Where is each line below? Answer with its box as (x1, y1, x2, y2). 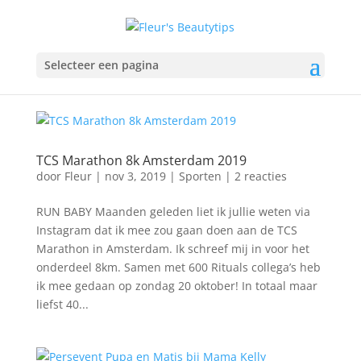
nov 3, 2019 (104, 168, 166, 184)
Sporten (178, 168, 222, 184)
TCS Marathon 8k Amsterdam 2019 (35, 151, 247, 169)
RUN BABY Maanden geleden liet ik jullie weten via (35, 204, 310, 219)
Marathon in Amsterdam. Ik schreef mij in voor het (35, 241, 309, 256)
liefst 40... (35, 297, 89, 312)
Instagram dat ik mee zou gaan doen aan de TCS (35, 222, 297, 238)
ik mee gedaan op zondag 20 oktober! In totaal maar (35, 278, 317, 293)
